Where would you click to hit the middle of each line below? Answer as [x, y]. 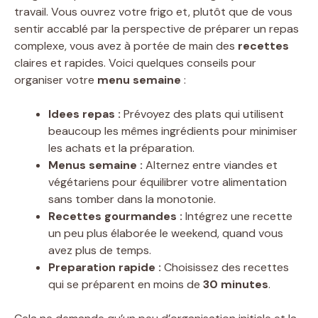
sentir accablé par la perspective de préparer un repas [157, 28]
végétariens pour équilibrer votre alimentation [168, 182]
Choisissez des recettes [225, 267]
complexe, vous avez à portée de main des [126, 45]
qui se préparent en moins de [126, 284]
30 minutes [236, 284]
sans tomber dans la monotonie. [132, 199]
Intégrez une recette [237, 216]
